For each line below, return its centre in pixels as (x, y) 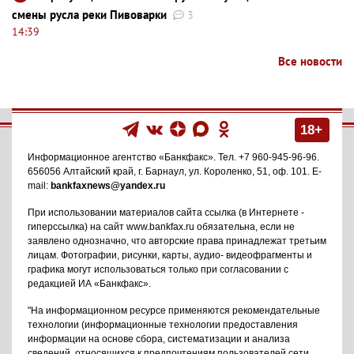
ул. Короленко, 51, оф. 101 (248, 171)
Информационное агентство (93, 157)
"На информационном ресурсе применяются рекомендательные (174, 310)
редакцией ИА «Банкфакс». (89, 283)
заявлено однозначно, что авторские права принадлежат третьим (177, 241)
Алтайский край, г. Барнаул (124, 171)
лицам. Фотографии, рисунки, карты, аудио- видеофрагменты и (170, 255)
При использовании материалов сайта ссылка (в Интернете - (166, 212)
